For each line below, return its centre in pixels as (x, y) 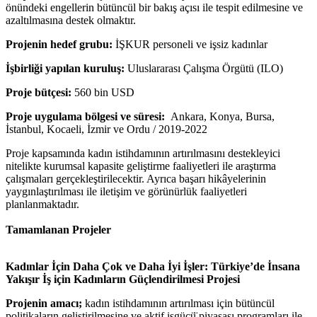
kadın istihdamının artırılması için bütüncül (178, 303)
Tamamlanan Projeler (58, 229)
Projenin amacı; (44, 303)
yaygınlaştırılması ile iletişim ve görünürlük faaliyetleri (126, 191)
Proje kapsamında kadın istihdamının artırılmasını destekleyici (143, 153)
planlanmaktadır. (42, 204)
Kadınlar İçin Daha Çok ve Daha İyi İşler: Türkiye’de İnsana (153, 266)
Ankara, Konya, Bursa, (221, 116)
